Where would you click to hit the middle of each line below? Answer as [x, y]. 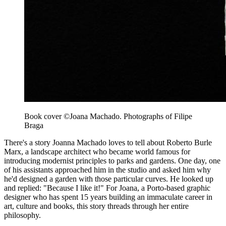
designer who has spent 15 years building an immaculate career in [108, 197]
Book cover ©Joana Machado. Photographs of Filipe [108, 116]
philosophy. [22, 215]
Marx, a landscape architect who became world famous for [97, 151]
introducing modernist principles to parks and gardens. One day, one [112, 160]
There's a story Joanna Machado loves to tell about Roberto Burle [108, 142]
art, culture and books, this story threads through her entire [96, 206]
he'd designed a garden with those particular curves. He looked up [109, 179]
